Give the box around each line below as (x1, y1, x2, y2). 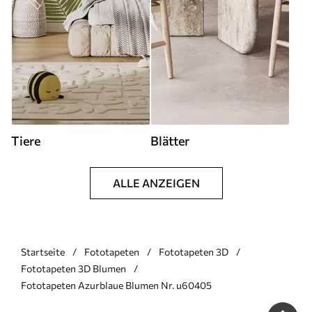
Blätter (150, 132, 189, 148)
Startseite (21, 245, 65, 258)
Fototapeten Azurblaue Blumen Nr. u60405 (21, 279, 212, 291)
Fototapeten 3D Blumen (21, 262, 126, 274)
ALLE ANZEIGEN (112, 175, 200, 189)
